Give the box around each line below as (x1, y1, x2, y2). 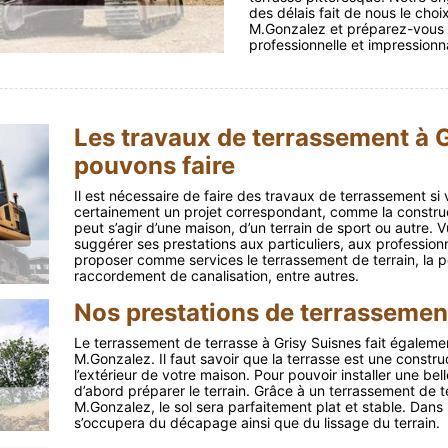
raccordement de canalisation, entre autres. (73, 267, 359, 284)
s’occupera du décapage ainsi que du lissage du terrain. (73, 414, 440, 431)
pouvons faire (73, 151, 235, 180)
